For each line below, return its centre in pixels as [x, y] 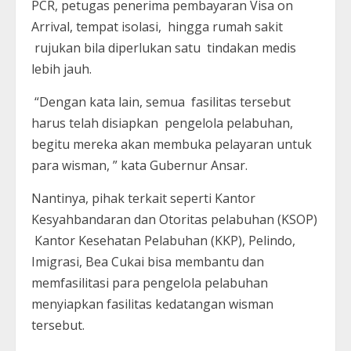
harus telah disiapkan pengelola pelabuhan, [162, 123]
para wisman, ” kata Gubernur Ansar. [141, 166]
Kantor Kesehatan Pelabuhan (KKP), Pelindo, [163, 241]
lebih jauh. [62, 69]
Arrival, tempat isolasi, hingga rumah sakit [157, 27]
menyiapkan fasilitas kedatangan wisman [152, 304]
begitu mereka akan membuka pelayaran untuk [172, 145]
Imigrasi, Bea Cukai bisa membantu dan [148, 262]
